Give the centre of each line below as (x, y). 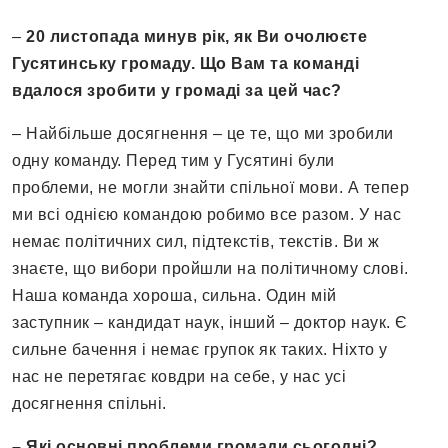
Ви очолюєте (311, 37)
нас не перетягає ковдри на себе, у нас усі (179, 377)
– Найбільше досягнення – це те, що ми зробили (203, 134)
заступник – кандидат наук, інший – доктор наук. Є (210, 323)
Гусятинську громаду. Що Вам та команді (185, 64)
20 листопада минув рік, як (139, 37)
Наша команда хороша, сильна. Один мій (176, 296)
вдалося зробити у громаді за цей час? (177, 91)
